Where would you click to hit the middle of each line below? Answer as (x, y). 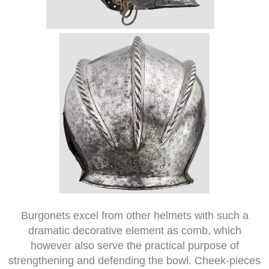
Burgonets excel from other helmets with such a (134, 216)
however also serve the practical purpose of (134, 246)
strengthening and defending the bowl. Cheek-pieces (134, 261)
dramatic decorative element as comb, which (134, 231)
